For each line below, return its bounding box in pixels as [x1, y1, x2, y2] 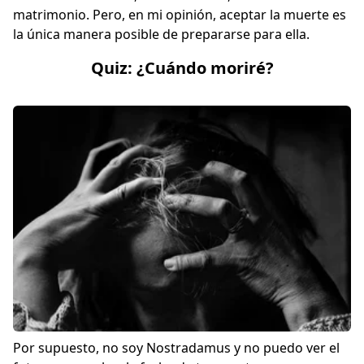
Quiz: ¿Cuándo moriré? [90, 57, 274, 80]
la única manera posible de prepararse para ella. [13, 25, 313, 44]
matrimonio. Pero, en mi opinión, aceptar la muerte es [13, 6, 346, 24]
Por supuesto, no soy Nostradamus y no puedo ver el [13, 339, 340, 357]
